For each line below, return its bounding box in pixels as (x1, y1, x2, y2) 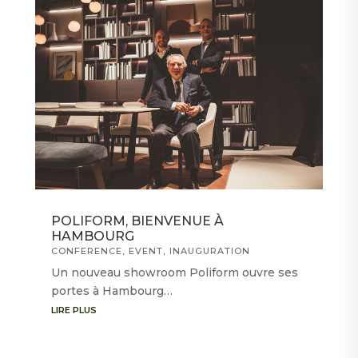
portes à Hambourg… (50, 283, 173, 298)
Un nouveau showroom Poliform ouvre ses (50, 265, 298, 280)
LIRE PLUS (50, 304, 97, 316)
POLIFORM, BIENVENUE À (50, 213, 224, 229)
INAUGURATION (169, 245, 250, 257)
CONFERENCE (50, 245, 122, 257)
